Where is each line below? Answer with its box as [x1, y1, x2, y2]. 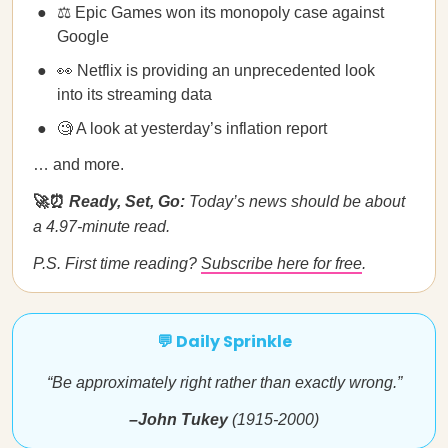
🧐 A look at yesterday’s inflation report [57, 120, 327, 137]
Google [57, 28, 109, 45]
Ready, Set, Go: [65, 193, 189, 210]
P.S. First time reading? [33, 255, 201, 272]
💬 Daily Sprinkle [156, 330, 292, 353]
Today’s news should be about [189, 193, 405, 210]
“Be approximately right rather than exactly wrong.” [46, 374, 402, 391]
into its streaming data [57, 86, 212, 103]
